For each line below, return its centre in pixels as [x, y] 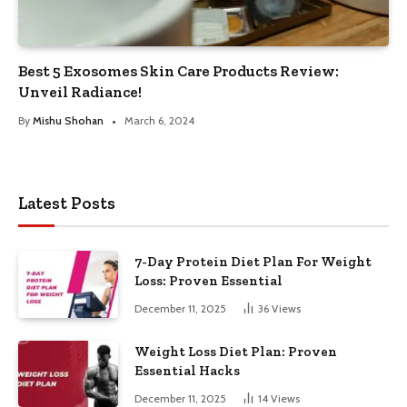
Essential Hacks [187, 370]
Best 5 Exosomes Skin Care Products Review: [179, 71]
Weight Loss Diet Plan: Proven [236, 351]
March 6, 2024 [159, 121]
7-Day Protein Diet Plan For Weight [253, 262]
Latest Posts [67, 203]
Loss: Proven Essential [208, 281]
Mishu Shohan [68, 121]
